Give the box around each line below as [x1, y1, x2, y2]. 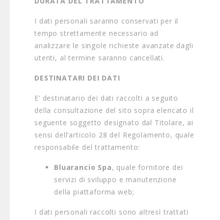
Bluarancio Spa [54, 163, 112, 172]
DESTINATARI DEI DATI [34, 73, 120, 82]
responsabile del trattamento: [34, 142, 140, 152]
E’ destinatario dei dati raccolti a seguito [34, 93, 179, 103]
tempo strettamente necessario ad [34, 28, 159, 38]
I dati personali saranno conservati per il [34, 16, 179, 26]
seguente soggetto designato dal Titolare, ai [34, 118, 193, 127]
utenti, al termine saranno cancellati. [34, 53, 165, 62]
